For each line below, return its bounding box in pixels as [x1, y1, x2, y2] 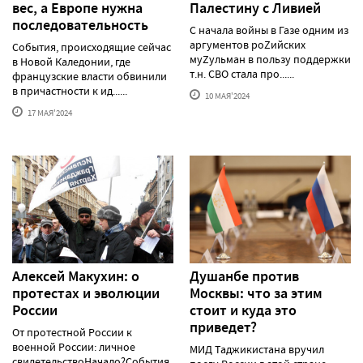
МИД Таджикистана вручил [190, 341, 324, 357]
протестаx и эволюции [12, 283, 160, 303]
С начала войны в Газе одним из [190, 23, 348, 38]
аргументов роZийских [190, 37, 305, 53]
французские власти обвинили [12, 69, 167, 84]
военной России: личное [12, 339, 135, 354]
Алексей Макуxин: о [12, 266, 139, 286]
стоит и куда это [190, 300, 297, 320]
